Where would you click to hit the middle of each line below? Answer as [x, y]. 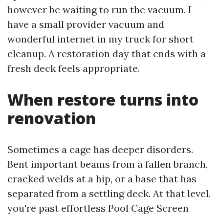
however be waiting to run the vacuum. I [99, 10]
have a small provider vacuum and [86, 24]
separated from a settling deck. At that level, [109, 193]
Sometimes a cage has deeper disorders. [100, 149]
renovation [52, 118]
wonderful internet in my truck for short [100, 39]
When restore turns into [103, 99]
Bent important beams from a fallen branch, [108, 164]
